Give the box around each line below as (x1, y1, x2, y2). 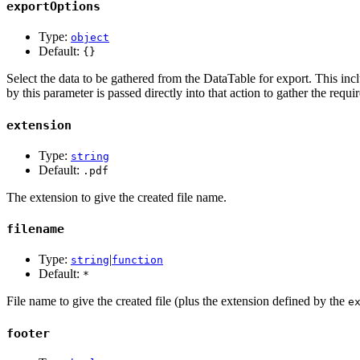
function (112, 254, 163, 267)
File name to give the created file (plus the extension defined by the (6, 294, 348, 309)
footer (6, 325, 50, 341)
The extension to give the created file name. (6, 190, 227, 204)
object (71, 31, 109, 44)
